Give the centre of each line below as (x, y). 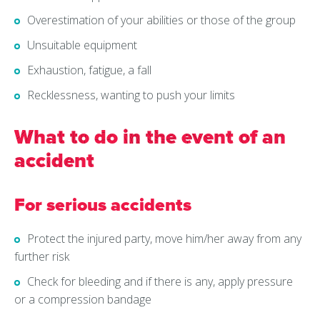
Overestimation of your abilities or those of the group (161, 20)
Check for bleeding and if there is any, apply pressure (160, 282)
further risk (42, 257)
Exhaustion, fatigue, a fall (89, 70)
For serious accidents (103, 205)
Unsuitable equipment (82, 45)
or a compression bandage (83, 300)
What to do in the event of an (150, 137)
